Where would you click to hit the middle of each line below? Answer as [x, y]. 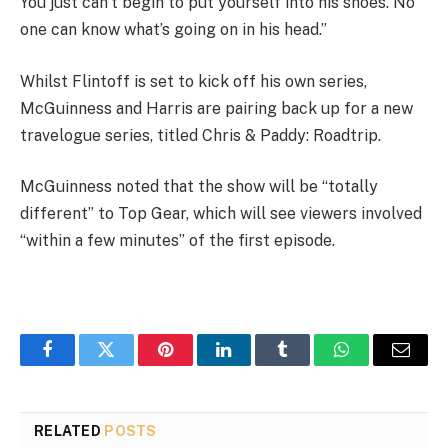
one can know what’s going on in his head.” [173, 30]
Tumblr [308, 364]
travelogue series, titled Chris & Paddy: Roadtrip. [200, 135]
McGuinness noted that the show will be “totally [199, 187]
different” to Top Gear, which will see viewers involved [221, 214]
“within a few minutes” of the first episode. [177, 241]
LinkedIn [255, 364]
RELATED [69, 430]
